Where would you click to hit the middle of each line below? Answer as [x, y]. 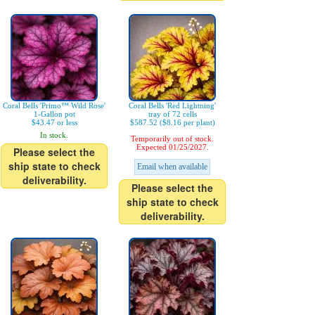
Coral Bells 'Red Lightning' [172, 105]
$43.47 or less [54, 122]
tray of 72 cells [172, 114]
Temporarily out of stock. [172, 139]
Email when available [172, 167]
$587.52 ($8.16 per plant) [172, 122]
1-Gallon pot [54, 114]
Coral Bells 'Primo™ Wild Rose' [54, 105]
